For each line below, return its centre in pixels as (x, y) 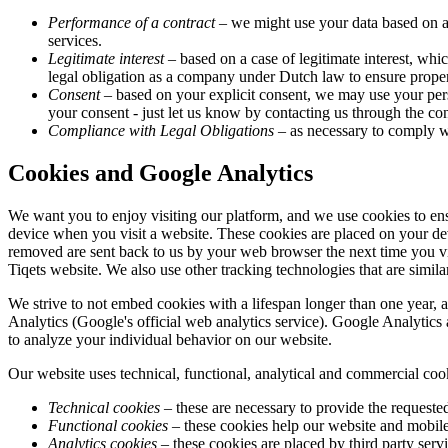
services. (75, 41)
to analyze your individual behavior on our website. (170, 340)
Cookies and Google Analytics (160, 173)
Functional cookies (108, 426)
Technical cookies (104, 408)
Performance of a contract (131, 23)
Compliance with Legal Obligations (161, 131)
